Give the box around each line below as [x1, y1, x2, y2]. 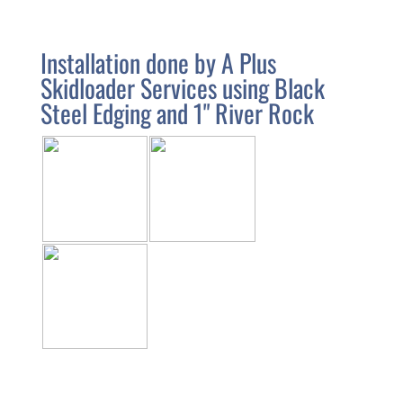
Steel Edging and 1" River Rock [40, 94, 314, 132]
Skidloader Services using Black [40, 69, 325, 107]
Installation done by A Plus [40, 44, 276, 82]
